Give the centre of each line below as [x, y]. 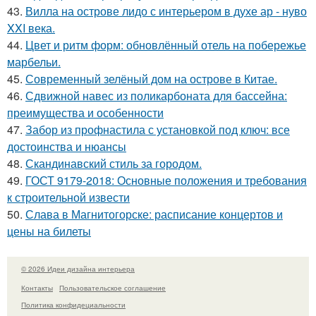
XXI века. [31, 28]
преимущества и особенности [85, 113]
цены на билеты [49, 231]
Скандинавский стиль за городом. [114, 163]
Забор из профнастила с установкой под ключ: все [158, 129]
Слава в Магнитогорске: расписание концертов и [154, 214]
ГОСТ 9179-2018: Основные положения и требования [166, 180]
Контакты [37, 287]
